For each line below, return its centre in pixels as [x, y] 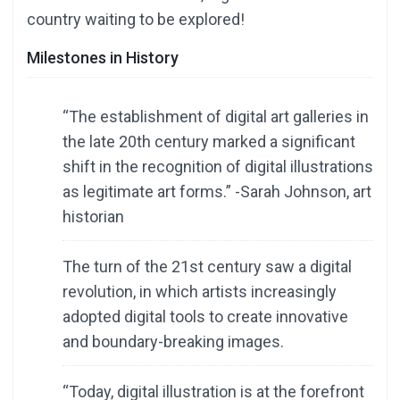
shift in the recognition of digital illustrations [218, 166]
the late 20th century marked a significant [209, 141]
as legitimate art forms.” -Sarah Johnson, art [217, 191]
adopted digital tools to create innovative [205, 316]
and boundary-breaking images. [173, 341]
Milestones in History [103, 57]
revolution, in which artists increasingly [200, 291]
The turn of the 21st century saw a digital [207, 266]
